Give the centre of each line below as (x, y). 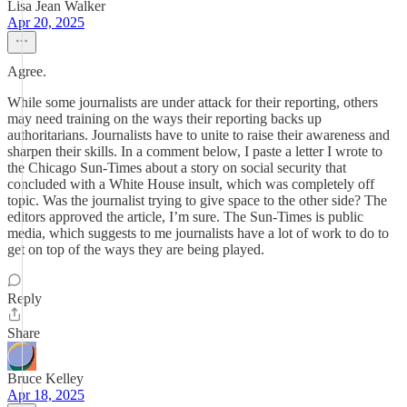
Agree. (27, 71)
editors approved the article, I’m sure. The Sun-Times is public (185, 217)
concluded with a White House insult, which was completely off (191, 184)
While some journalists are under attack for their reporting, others (193, 102)
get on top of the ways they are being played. (136, 249)
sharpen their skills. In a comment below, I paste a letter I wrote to (195, 151)
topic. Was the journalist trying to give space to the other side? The (197, 200)
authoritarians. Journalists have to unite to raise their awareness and (199, 135)
